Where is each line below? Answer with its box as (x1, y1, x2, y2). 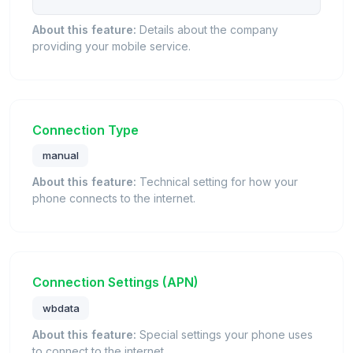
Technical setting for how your (136, 175, 298, 189)
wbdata (42, 302, 80, 315)
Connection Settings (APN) (32, 274, 199, 291)
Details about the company (136, 22, 278, 36)
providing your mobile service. (32, 39, 191, 53)
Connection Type (32, 121, 139, 138)
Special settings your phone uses (136, 327, 313, 341)
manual (42, 149, 79, 162)
